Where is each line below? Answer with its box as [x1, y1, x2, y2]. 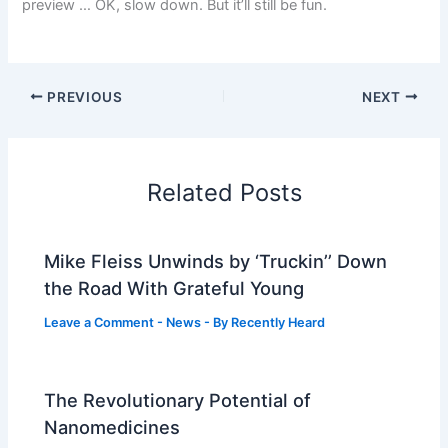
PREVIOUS [43, 88, 123, 105]
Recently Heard [231, 314, 326, 330]
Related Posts [146, 178, 302, 208]
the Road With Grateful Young [44, 276, 305, 299]
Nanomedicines [44, 415, 181, 438]
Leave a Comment [44, 314, 155, 330]
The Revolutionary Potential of [44, 388, 312, 411]
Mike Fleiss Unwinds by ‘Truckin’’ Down [44, 249, 388, 272]
